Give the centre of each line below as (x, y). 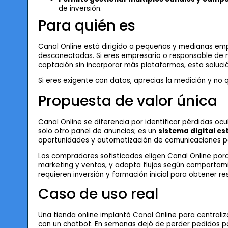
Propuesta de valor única (127, 101)
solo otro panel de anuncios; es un (98, 131)
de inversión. (80, 8)
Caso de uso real (98, 194)
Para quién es (87, 25)
